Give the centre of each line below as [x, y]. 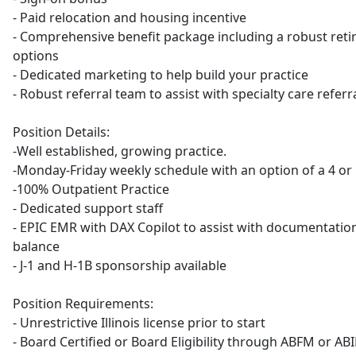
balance [36, 246]
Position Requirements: [83, 304]
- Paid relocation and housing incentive [130, 17]
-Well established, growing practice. [120, 151]
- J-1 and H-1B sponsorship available [120, 265]
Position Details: [61, 132]
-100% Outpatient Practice [91, 189]
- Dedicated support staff [88, 208]
